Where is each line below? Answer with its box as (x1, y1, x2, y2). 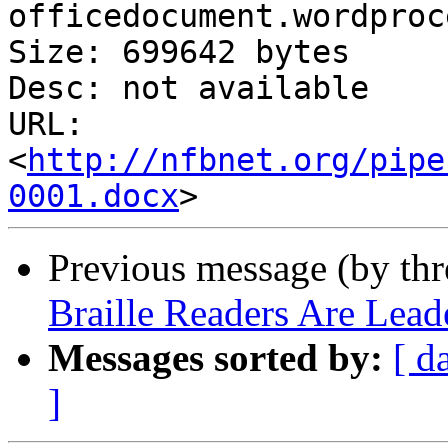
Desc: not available (8, 70, 369, 107)
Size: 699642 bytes (8, 34, 350, 71)
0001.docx (8, 178, 179, 215)
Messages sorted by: (48, 336, 383, 380)
